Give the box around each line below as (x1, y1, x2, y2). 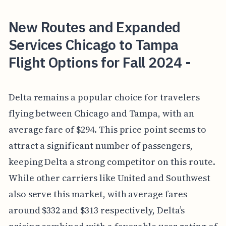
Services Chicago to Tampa (8, 35, 179, 54)
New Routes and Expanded (8, 17, 181, 36)
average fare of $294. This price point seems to (8, 123, 206, 136)
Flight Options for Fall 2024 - (8, 52, 191, 72)
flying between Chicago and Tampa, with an (8, 107, 194, 120)
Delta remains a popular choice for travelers (8, 91, 200, 104)
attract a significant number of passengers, (8, 139, 193, 152)
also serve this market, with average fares (8, 188, 187, 201)
